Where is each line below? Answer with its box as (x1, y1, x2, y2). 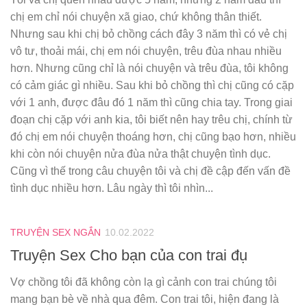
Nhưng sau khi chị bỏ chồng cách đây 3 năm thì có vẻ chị (10, 28, 287, 40)
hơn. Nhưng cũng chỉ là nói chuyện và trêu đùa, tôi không (10, 62, 288, 75)
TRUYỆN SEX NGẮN (10, 227, 101, 238)
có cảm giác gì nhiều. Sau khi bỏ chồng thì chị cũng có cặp (10, 79, 294, 92)
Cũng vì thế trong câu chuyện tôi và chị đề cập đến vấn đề (10, 165, 291, 177)
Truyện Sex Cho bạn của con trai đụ (10, 246, 247, 264)
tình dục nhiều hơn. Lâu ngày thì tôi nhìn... (10, 182, 213, 195)
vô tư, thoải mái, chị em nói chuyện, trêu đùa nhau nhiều (10, 45, 282, 58)
